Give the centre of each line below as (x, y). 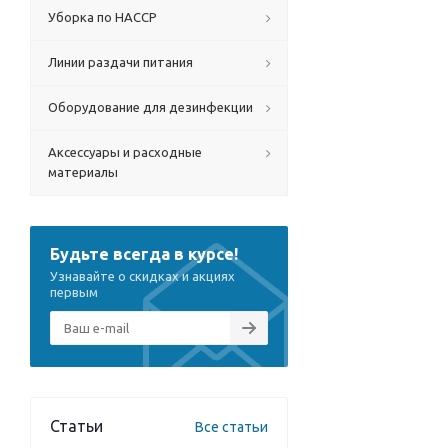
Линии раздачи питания (120, 62)
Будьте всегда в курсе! (144, 254)
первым (74, 292)
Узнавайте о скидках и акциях (142, 276)
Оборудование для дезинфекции (150, 107)
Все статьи (231, 427)
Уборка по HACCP (102, 17)
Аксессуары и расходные (125, 152)
